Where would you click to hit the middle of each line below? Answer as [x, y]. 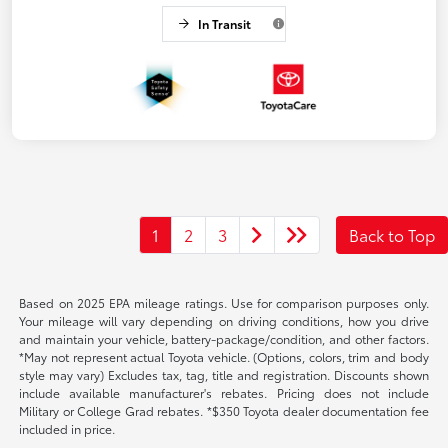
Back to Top [392, 235]
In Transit [224, 24]
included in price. [67, 429]
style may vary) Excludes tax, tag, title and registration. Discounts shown [224, 375]
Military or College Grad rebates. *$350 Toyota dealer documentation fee [224, 411]
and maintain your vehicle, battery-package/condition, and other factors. [224, 339]
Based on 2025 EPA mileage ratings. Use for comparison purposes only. [224, 303]
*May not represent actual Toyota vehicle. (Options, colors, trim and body [224, 357]
